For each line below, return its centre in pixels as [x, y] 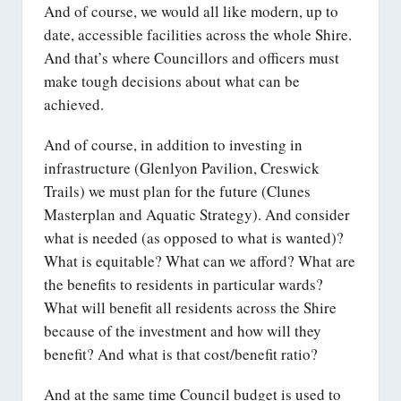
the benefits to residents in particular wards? [183, 284]
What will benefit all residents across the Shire [190, 307]
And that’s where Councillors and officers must [192, 58]
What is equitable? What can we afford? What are [200, 260]
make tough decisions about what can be [172, 81]
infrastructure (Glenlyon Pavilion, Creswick [182, 167]
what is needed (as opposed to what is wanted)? [194, 237]
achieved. [74, 105]
